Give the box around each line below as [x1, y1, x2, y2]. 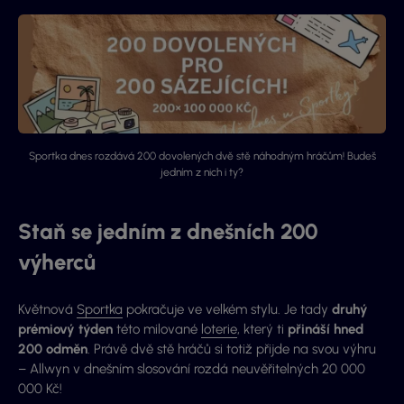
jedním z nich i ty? [161, 166, 243, 179]
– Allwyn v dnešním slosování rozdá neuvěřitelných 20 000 [18, 361, 365, 378]
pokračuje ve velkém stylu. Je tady [123, 301, 328, 318]
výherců [18, 249, 96, 276]
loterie [201, 321, 237, 338]
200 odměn [18, 341, 87, 358]
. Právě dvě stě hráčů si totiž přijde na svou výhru [87, 341, 376, 358]
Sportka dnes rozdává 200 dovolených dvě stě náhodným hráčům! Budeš [28, 150, 376, 163]
